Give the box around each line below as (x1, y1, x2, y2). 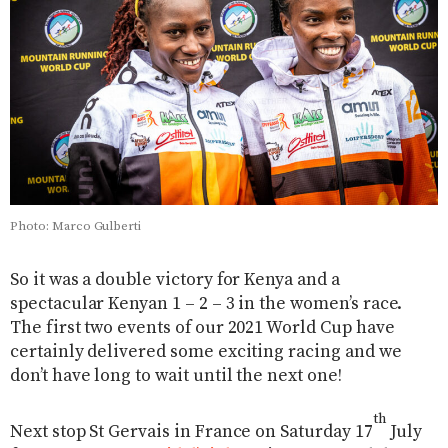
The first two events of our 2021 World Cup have (10, 317, 395, 340)
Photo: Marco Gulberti (10, 218, 142, 235)
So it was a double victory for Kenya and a (10, 269, 340, 292)
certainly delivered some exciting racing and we (10, 341, 402, 364)
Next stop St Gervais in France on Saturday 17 (10, 421, 373, 444)
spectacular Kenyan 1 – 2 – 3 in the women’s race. (10, 293, 403, 316)
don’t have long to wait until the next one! (10, 365, 342, 388)
